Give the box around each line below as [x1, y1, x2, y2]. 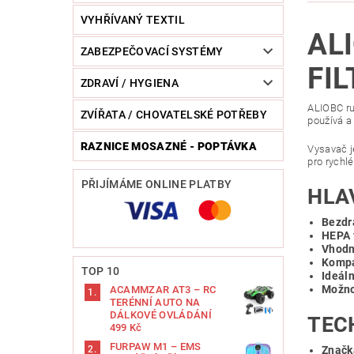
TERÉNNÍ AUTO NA [109, 296, 201, 309]
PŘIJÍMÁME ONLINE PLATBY [81, 178, 232, 191]
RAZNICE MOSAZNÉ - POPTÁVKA [80, 140, 258, 153]
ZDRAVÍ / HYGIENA [80, 77, 179, 90]
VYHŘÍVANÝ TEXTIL [80, 13, 185, 27]
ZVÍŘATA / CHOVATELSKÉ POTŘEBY [80, 108, 268, 122]
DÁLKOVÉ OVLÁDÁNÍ [109, 309, 212, 322]
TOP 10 [81, 265, 120, 278]
